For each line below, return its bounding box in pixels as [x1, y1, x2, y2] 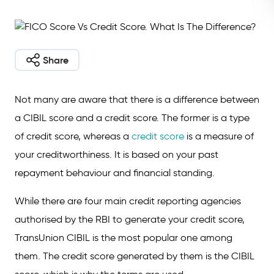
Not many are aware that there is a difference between [15, 94, 259, 105]
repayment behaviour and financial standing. [15, 167, 217, 179]
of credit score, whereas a [15, 130, 131, 142]
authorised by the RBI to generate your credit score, [15, 213, 245, 225]
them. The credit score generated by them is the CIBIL [15, 250, 254, 262]
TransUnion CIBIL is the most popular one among [15, 232, 232, 243]
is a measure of [184, 130, 254, 142]
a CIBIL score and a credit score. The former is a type [15, 112, 250, 124]
